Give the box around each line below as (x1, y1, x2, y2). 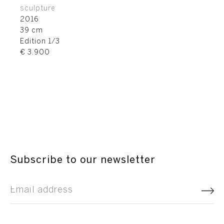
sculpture (20, 5, 55, 12)
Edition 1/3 (20, 38, 60, 45)
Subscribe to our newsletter (10, 155, 155, 165)
